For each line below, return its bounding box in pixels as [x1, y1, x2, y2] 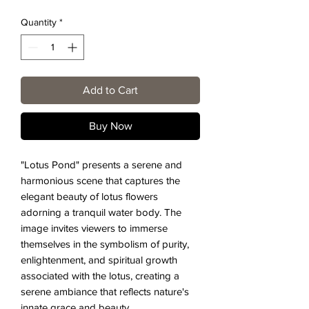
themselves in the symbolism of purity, [21, 238, 189, 250]
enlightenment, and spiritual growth [21, 254, 177, 266]
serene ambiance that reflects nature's [21, 286, 189, 298]
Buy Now [88, 120, 132, 132]
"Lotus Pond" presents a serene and [21, 159, 182, 171]
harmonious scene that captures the [21, 175, 180, 187]
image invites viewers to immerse [21, 222, 168, 235]
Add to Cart [83, 84, 138, 97]
